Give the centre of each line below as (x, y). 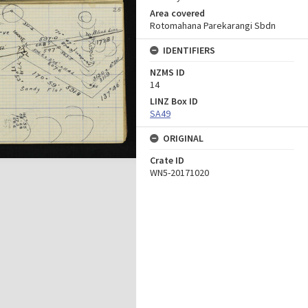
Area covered (177, 13)
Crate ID (167, 160)
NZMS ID (167, 72)
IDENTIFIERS (189, 50)
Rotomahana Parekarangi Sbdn (213, 25)
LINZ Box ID (174, 101)
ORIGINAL (183, 138)
